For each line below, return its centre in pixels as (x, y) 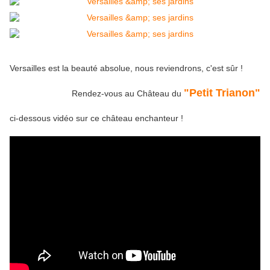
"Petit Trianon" (222, 93)
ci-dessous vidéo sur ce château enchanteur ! (96, 118)
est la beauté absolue (89, 68)
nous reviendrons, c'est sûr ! (188, 68)
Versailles (29, 68)
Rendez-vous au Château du (128, 94)
